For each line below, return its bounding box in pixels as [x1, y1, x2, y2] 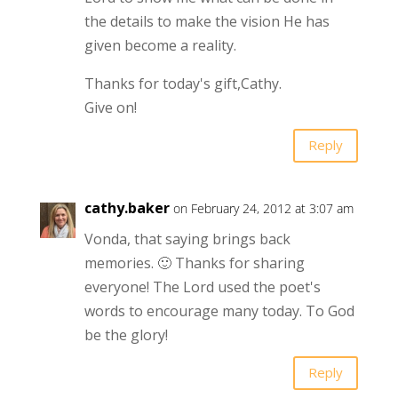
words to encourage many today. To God [84, 300, 354, 321]
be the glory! [84, 324, 168, 345]
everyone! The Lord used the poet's [84, 276, 321, 297]
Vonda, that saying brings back [84, 228, 291, 249]
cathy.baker [84, 197, 170, 218]
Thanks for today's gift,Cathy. [84, 73, 282, 93]
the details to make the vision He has [84, 11, 330, 31]
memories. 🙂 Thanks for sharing [84, 252, 305, 273]
